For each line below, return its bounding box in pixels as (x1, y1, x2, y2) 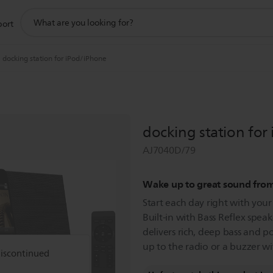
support (19, 6, 52, 21)
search (19, 19, 46, 35)
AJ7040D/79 (143, 143, 196, 158)
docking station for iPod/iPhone (2, 52, 107, 65)
